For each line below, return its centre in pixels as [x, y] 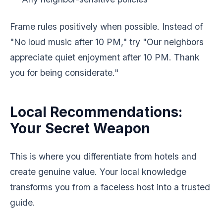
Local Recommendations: [96, 112]
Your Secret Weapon [80, 128]
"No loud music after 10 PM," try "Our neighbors [107, 42]
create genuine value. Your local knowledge [98, 172]
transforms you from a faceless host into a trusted [110, 187]
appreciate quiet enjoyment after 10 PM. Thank [105, 57]
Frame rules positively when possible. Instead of [106, 27]
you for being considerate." [64, 73]
